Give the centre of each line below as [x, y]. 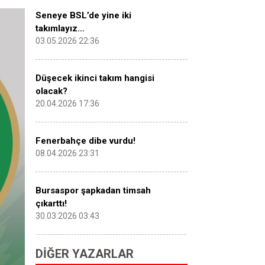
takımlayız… [60, 28]
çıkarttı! [51, 203]
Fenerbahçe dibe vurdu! [85, 141]
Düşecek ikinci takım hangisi [95, 78]
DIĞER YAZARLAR [85, 254]
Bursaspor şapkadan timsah [93, 190]
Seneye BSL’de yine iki [83, 15]
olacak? [51, 91]
